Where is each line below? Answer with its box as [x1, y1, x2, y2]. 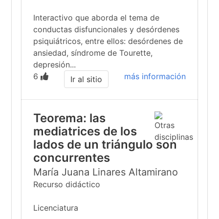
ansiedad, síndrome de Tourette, [33, 48, 153, 58]
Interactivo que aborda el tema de [33, 13, 159, 22]
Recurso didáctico [33, 179, 100, 189]
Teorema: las [33, 111, 106, 125]
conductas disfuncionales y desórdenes [33, 24, 179, 34]
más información [124, 71, 186, 81]
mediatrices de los [33, 124, 137, 138]
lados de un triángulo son [33, 137, 177, 152]
